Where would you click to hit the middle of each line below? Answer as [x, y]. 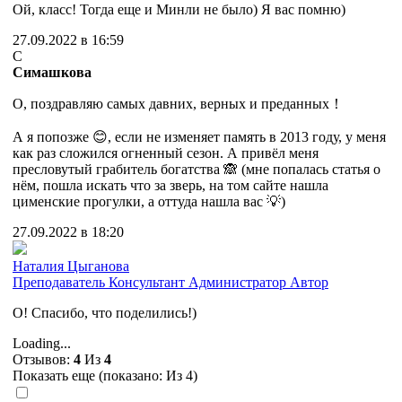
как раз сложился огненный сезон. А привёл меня [166, 153]
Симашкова [52, 73]
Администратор [237, 283]
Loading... [42, 344]
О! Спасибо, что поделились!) [105, 313]
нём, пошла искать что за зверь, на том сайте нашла [170, 186]
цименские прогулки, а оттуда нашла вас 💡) [149, 202]
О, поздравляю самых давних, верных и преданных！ [178, 104]
